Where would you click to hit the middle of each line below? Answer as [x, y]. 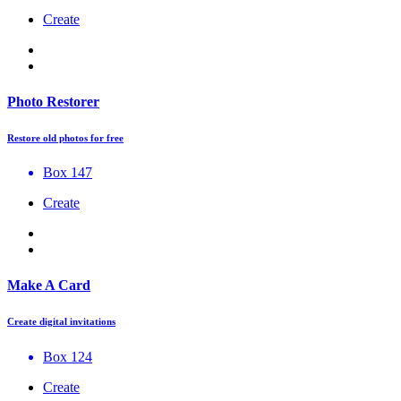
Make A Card [49, 285]
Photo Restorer [53, 101]
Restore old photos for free [65, 137]
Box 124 [68, 356]
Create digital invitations [61, 321]
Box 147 [68, 173]
